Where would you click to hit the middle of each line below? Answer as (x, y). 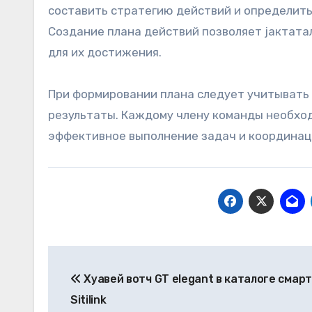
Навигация (107, 259)
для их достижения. (105, 52)
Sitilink (88, 300)
